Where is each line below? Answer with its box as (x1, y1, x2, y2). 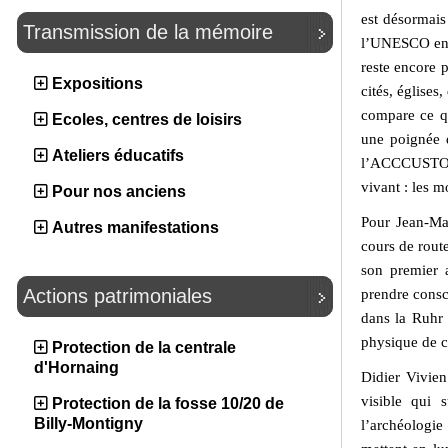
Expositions (52, 75, 143, 92)
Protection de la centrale (52, 339, 236, 356)
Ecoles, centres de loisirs (52, 111, 242, 128)
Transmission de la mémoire (23, 21, 273, 43)
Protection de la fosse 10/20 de (52, 395, 284, 412)
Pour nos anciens (52, 183, 186, 200)
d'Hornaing (34, 359, 119, 376)
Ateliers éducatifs (52, 147, 184, 164)
